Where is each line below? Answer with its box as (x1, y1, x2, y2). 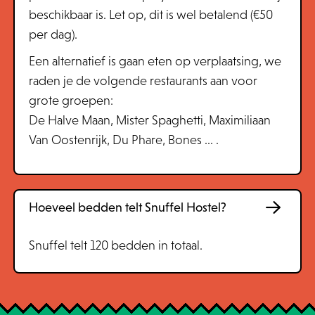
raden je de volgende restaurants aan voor (28, 74, 257, 88)
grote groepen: (28, 94, 113, 108)
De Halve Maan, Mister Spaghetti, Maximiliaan (28, 113, 271, 127)
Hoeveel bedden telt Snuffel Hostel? (28, 200, 226, 214)
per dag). (28, 27, 77, 41)
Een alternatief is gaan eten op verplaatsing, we (28, 54, 281, 68)
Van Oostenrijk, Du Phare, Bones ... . (28, 133, 219, 147)
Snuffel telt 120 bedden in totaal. (28, 238, 202, 252)
